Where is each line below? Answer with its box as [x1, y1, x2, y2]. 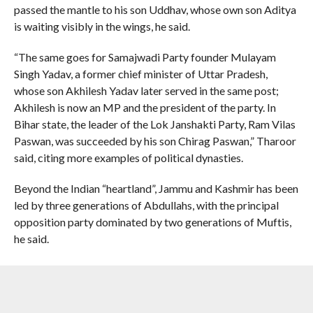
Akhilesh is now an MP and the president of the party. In [13, 100, 276, 114]
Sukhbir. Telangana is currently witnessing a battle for [13, 296, 268, 310]
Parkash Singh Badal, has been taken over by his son [13, 279, 259, 293]
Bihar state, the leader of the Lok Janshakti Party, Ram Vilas [13, 117, 296, 131]
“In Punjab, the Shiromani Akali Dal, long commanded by [13, 262, 279, 276]
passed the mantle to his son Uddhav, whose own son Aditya [13, 2, 296, 16]
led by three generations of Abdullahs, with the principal [13, 198, 279, 212]
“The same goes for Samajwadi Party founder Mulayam [13, 50, 276, 64]
